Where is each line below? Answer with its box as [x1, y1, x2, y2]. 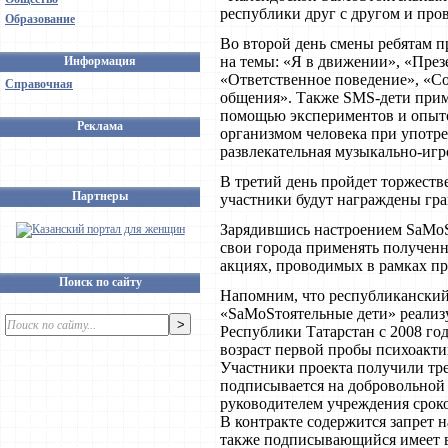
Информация [64, 54, 136, 68]
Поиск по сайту [58, 275, 142, 289]
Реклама [77, 119, 123, 133]
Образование [5, 12, 75, 26]
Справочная [5, 77, 73, 91]
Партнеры [72, 189, 128, 203]
